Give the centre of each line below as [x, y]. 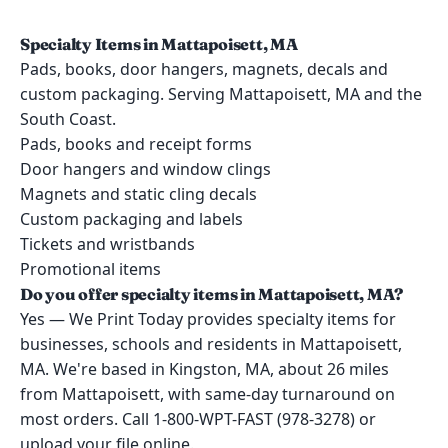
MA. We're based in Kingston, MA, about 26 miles [204, 369]
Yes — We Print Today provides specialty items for [208, 319]
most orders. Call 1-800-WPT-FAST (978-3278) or [198, 419]
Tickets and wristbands [107, 244]
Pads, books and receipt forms [136, 144]
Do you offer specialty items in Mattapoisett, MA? [212, 294]
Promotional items [90, 269]
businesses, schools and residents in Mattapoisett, [211, 344]
